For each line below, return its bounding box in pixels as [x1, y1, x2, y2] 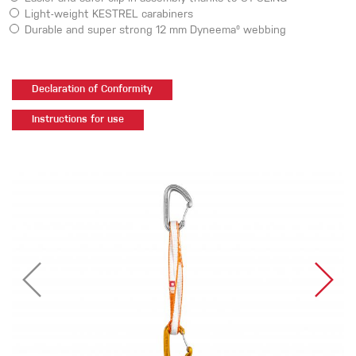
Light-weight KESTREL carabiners [25, 10, 193, 21]
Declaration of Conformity [32, 85, 153, 95]
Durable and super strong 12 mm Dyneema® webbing [25, 25, 286, 37]
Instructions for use [32, 115, 124, 126]
